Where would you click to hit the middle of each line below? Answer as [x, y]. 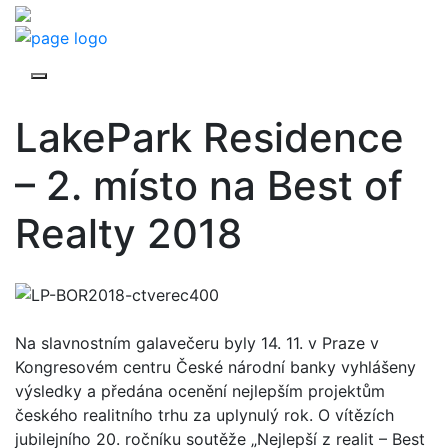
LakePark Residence [209, 137]
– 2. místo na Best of [209, 185]
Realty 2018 [128, 233]
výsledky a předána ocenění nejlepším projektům [200, 391]
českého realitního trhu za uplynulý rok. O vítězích [204, 415]
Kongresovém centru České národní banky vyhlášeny [215, 367]
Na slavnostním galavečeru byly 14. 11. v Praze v [197, 343]
